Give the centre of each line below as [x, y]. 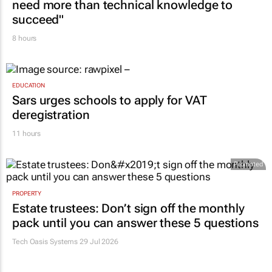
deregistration [51, 115]
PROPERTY [27, 193]
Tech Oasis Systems [45, 241]
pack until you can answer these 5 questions [135, 223]
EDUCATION [29, 86]
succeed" [38, 19]
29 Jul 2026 [98, 241]
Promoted [248, 165]
